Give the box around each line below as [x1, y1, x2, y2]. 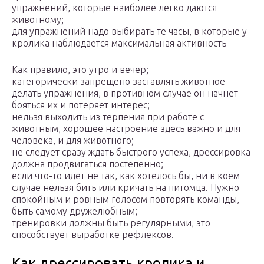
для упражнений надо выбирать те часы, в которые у [12, 26, 247, 37]
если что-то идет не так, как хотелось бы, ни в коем [12, 170, 240, 181]
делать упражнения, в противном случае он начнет [12, 88, 238, 99]
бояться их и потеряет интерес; [12, 100, 150, 111]
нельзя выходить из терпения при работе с [12, 111, 204, 123]
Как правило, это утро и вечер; [12, 64, 148, 75]
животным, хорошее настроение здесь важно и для [12, 123, 240, 134]
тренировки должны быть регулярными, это [12, 217, 210, 229]
